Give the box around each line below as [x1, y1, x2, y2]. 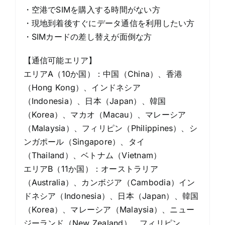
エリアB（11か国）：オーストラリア [23, 163, 158, 174]
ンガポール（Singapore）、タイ [23, 136, 145, 147]
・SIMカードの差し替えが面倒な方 [23, 31, 152, 42]
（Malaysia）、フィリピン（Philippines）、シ [23, 123, 197, 133]
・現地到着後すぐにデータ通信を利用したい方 [23, 18, 195, 28]
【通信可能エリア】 [23, 55, 97, 65]
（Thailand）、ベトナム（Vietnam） [23, 150, 162, 160]
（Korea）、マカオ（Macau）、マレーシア [23, 109, 186, 120]
